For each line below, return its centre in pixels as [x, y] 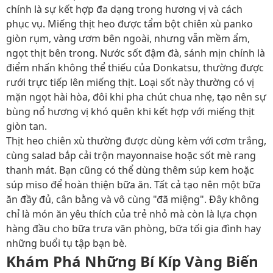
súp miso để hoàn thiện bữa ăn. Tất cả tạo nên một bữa [133, 184]
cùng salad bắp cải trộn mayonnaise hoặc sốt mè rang [131, 155]
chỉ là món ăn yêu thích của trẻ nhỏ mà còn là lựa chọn [132, 214]
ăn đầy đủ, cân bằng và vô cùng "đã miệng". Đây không [133, 199]
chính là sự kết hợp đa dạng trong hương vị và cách [124, 9]
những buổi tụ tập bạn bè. [66, 243]
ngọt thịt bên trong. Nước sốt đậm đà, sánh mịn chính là [136, 53]
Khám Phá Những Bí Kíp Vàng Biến [132, 261]
